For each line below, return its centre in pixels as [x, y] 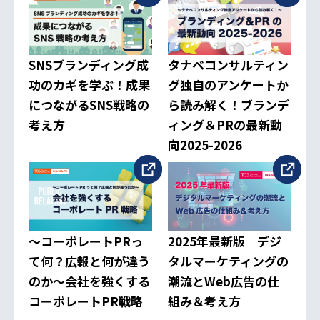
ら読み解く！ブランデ [229, 105]
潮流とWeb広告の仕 [224, 281]
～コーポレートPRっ [86, 241]
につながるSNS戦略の [89, 105]
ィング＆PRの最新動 [225, 125]
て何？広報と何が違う [89, 261]
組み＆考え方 [205, 301]
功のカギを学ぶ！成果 [89, 85]
